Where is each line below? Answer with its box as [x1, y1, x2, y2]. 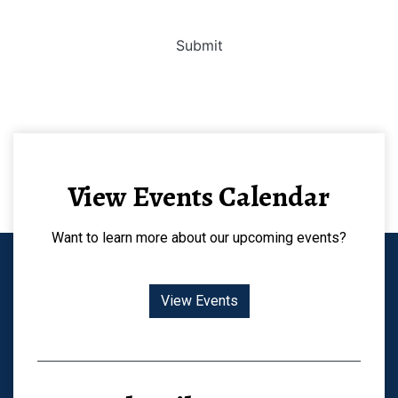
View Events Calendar [68, 177, 330, 216]
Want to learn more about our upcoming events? [52, 229, 346, 246]
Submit [175, 36, 223, 54]
